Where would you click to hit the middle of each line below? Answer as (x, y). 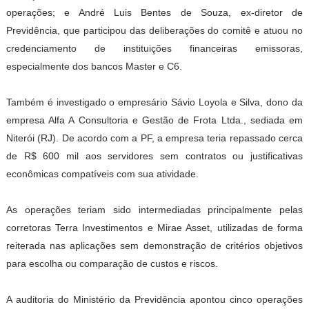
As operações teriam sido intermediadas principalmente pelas (154, 210)
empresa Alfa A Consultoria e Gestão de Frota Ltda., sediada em (154, 120)
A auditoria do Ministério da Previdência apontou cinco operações (154, 299)
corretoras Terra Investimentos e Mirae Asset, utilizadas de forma (154, 228)
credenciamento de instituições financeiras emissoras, (154, 48)
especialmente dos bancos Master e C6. (94, 66)
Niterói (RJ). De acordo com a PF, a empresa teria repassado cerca (154, 138)
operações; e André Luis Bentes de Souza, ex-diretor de (154, 12)
